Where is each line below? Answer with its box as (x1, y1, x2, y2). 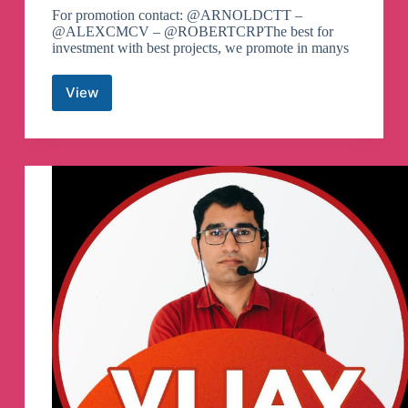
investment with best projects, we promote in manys (51, 39, 349, 56)
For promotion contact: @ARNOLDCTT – (51, 6, 302, 23)
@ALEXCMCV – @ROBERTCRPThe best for (51, 23, 333, 39)
